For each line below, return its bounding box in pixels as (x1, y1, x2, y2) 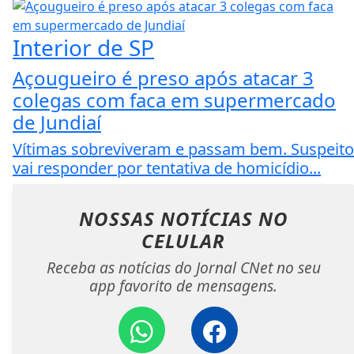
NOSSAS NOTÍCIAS (78, 205, 258, 232)
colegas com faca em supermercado (13, 87, 336, 114)
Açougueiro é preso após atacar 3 (13, 65, 314, 92)
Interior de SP (13, 32, 154, 63)
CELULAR (141, 228, 225, 254)
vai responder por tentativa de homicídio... (13, 157, 321, 179)
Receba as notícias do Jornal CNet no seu (46, 257, 321, 279)
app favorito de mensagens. (89, 275, 277, 297)
